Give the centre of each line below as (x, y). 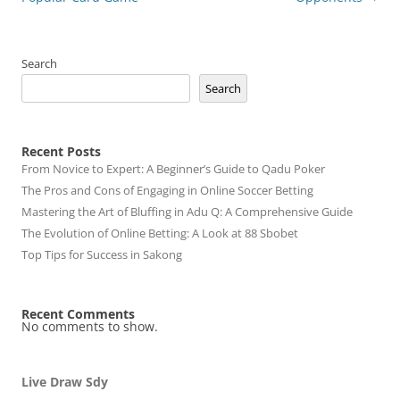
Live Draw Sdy (65, 382)
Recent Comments (78, 314)
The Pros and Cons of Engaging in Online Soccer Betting (167, 190)
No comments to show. (90, 326)
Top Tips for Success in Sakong (102, 254)
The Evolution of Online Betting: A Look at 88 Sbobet (160, 233)
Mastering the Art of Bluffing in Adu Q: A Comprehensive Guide (187, 212)
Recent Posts (61, 151)
